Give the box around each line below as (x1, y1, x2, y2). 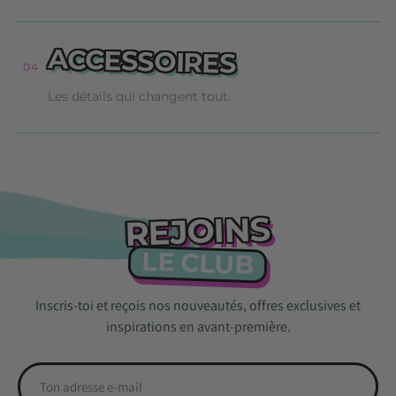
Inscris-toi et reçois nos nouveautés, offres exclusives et (35, 296, 361, 316)
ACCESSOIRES (47, 42, 237, 81)
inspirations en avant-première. (105, 317, 291, 337)
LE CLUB (141, 246, 255, 281)
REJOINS (124, 209, 272, 255)
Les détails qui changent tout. (48, 88, 231, 105)
